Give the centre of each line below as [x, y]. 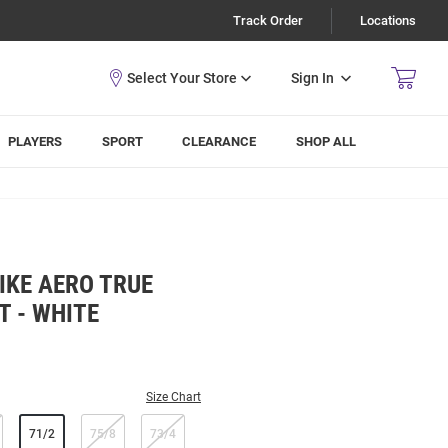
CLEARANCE [219, 141]
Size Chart [173, 397]
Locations [388, 20]
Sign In [312, 77]
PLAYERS [35, 141]
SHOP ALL [326, 141]
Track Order [268, 20]
